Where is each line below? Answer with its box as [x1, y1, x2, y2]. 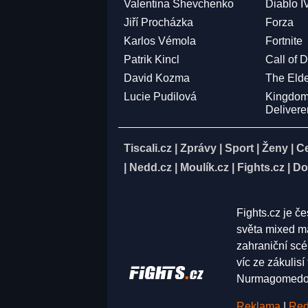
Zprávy [180, 142, 217, 155]
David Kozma [124, 72, 190, 85]
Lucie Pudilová [124, 91, 197, 103]
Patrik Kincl [124, 54, 179, 66]
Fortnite [265, 35, 303, 47]
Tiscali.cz [124, 142, 172, 155]
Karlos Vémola [124, 35, 196, 47]
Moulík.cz [180, 162, 229, 174]
